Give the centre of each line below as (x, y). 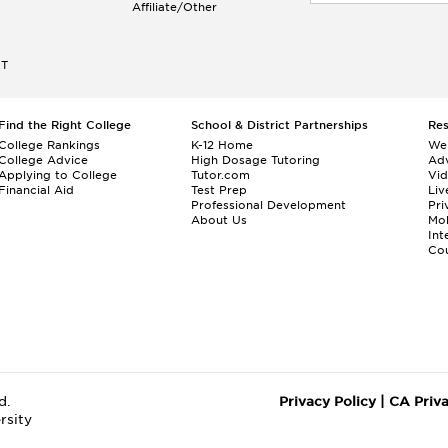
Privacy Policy (327, 401)
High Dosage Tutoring (255, 159)
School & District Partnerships (279, 124)
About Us (219, 219)
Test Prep (219, 189)
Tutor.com (220, 174)
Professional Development (268, 204)
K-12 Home (222, 144)
